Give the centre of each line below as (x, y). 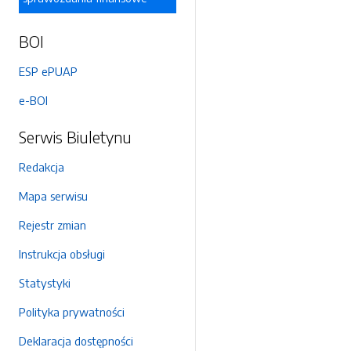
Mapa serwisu (53, 196)
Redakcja (42, 167)
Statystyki (45, 283)
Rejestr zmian (52, 225)
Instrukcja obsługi (62, 254)
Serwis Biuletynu (75, 137)
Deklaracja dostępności (76, 341)
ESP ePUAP (48, 71)
